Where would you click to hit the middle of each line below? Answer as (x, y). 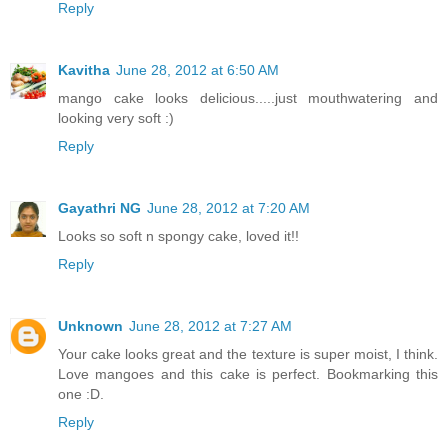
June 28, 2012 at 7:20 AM (228, 207)
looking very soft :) (116, 117)
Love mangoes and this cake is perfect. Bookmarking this (248, 373)
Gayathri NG (99, 207)
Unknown (90, 325)
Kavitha (84, 69)
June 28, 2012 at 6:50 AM (197, 69)
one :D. (81, 393)
